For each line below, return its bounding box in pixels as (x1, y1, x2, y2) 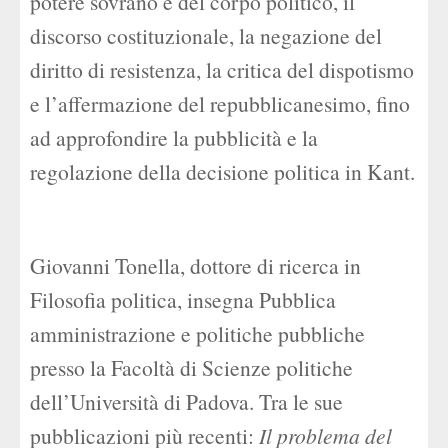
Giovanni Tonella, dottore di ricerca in (30, 251, 361, 280)
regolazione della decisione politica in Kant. (30, 157, 415, 186)
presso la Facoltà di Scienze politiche (30, 353, 353, 382)
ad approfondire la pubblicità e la (30, 123, 318, 152)
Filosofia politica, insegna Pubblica (30, 285, 336, 314)
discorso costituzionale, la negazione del (30, 21, 382, 50)
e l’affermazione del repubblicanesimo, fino (30, 89, 410, 118)
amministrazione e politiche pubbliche (30, 319, 365, 348)
